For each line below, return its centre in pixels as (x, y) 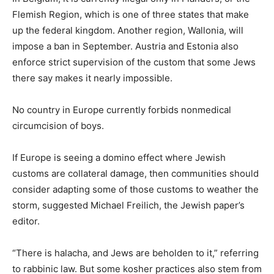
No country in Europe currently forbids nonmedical (122, 110)
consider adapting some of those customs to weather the (135, 190)
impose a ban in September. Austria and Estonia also (125, 46)
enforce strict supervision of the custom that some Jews (134, 62)
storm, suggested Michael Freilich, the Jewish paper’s (128, 206)
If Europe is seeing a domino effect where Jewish (119, 158)
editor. (26, 221)
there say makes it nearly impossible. (92, 78)
